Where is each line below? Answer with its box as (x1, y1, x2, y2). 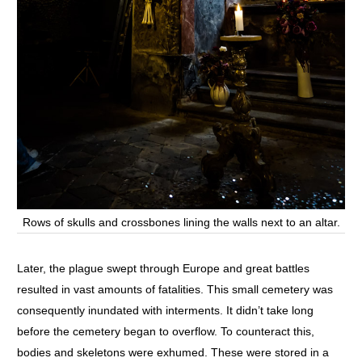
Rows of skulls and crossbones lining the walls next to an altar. (22, 216, 340, 229)
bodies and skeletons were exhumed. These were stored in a (17, 346, 329, 360)
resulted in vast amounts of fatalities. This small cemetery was (17, 283, 333, 297)
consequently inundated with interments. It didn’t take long (17, 304, 314, 318)
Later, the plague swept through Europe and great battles (17, 262, 309, 276)
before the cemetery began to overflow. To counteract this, (17, 325, 314, 339)
